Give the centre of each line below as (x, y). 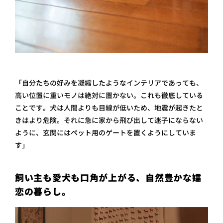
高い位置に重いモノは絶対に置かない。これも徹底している (109, 95)
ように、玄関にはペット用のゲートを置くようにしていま (106, 132)
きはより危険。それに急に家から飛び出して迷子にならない (109, 120)
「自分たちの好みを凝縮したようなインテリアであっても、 (109, 83)
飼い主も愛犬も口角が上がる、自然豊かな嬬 (108, 178)
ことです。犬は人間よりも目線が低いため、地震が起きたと (109, 108)
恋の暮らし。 (43, 192)
